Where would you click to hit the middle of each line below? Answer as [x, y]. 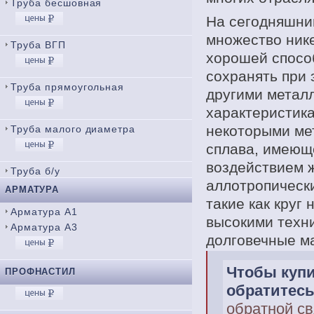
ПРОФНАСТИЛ [40, 272]
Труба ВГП [38, 45]
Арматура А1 [44, 212]
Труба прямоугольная [68, 87]
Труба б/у [35, 171]
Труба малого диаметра [73, 129]
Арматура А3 [44, 227]
